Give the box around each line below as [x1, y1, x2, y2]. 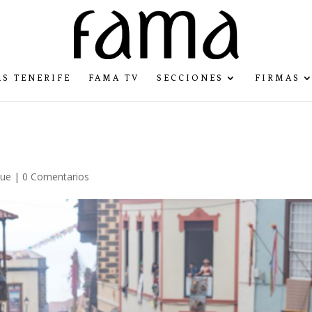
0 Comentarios [22, 170, 90, 183]
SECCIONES [157, 73, 224, 83]
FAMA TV [88, 73, 139, 83]
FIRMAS [255, 73, 300, 83]
